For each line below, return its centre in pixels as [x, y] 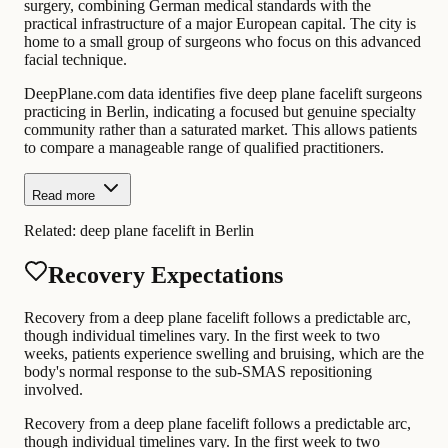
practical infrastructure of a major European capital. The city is [220, 23]
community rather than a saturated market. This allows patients [220, 129]
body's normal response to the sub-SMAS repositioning [198, 372]
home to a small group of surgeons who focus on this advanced [222, 41]
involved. [53, 390]
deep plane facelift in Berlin [167, 230]
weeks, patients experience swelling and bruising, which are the [224, 354]
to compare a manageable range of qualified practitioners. [204, 147]
